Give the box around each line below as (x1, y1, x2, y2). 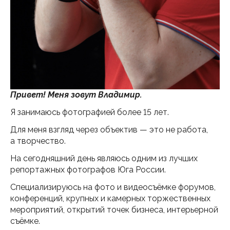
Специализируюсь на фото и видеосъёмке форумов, (10, 182, 216, 192)
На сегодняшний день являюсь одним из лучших (10, 153, 198, 163)
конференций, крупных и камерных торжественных (10, 193, 210, 203)
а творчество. (10, 136, 68, 146)
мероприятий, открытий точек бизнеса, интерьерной (10, 204, 218, 215)
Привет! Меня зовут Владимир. (10, 89, 144, 100)
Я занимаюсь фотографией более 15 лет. (10, 107, 171, 117)
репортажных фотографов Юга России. (10, 164, 166, 175)
